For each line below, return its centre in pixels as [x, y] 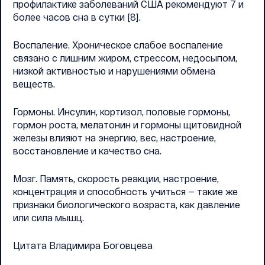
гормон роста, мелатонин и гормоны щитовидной [127, 125]
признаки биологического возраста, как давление [127, 204]
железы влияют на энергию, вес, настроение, [114, 138]
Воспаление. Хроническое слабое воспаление [118, 45]
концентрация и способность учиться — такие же [125, 191]
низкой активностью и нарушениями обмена [114, 71]
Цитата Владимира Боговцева [83, 245]
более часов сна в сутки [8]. [77, 17]
